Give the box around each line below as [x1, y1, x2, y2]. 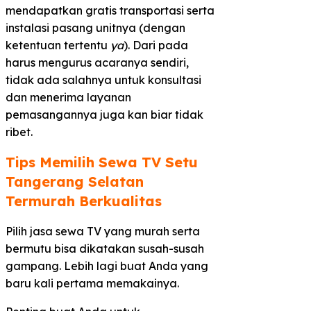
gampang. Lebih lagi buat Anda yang [6, 258, 208, 273]
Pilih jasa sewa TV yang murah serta [6, 224, 200, 238]
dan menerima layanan [6, 90, 131, 105]
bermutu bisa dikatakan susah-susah [6, 241, 204, 255]
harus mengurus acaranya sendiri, [6, 56, 189, 70]
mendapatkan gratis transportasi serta [6, 3, 215, 18]
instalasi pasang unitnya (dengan [6, 21, 185, 35]
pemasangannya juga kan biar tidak [6, 108, 203, 122]
